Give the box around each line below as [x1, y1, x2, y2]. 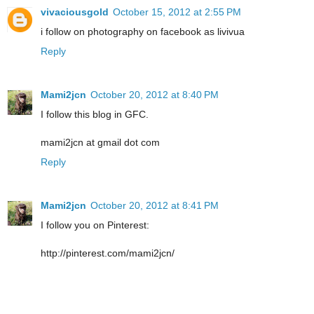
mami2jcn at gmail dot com [41, 136, 160, 148]
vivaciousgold [41, 6, 109, 18]
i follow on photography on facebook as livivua [41, 25, 245, 37]
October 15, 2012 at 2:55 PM [113, 6, 241, 18]
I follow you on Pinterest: [41, 219, 149, 231]
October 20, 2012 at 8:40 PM [90, 88, 219, 100]
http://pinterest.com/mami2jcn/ [41, 247, 175, 259]
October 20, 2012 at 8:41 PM [90, 199, 219, 211]
